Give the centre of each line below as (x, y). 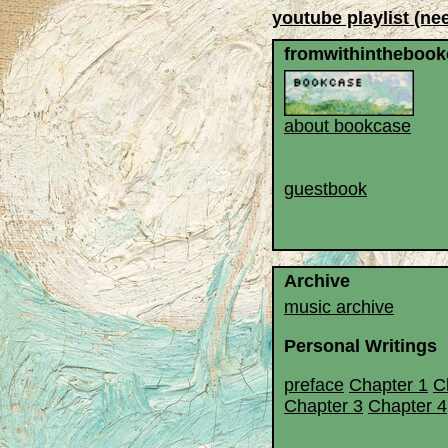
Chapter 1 (388, 385)
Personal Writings (360, 346)
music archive (339, 307)
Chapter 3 (323, 406)
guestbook (325, 188)
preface (314, 385)
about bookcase (347, 125)
